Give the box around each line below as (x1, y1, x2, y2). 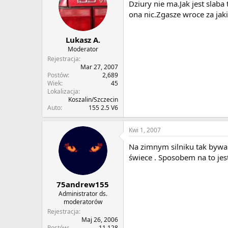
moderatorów (63, 197, 102, 206)
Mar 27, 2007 (80, 63, 118, 72)
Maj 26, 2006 (81, 215, 118, 224)
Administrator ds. (58, 189, 107, 198)
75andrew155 (56, 179, 109, 189)
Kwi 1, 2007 (129, 126, 161, 135)
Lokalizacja (47, 87, 78, 96)
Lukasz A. (65, 35, 100, 45)
